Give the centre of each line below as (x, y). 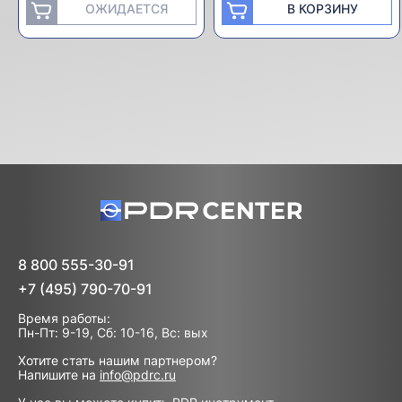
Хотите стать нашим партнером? (118, 361)
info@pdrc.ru (138, 375)
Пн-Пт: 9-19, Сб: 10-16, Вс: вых (113, 333)
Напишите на (59, 375)
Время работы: (64, 319)
